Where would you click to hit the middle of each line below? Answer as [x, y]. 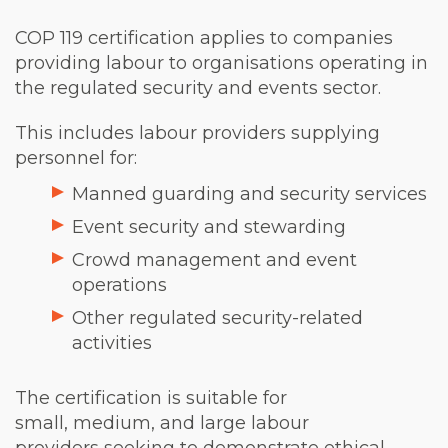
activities [114, 343]
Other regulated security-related [217, 318]
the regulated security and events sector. [200, 88]
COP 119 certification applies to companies [204, 38]
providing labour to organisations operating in [221, 63]
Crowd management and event [214, 260]
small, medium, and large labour [162, 423]
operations [122, 285]
